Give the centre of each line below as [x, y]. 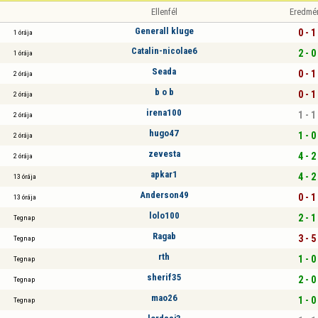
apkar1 [164, 174]
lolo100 [164, 215]
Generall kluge [164, 31]
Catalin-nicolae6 [164, 50]
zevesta [164, 153]
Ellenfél [164, 12]
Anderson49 [164, 194]
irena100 [164, 112]
